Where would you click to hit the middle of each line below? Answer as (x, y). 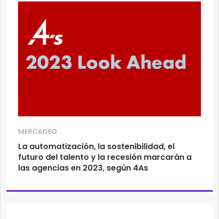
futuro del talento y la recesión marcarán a (105, 157)
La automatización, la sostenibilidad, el (96, 146)
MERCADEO (38, 131)
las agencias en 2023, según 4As (83, 168)
